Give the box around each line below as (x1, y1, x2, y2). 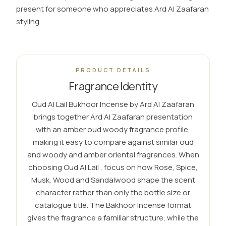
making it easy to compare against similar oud (32, 137, 194, 148)
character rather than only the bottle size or (36, 187, 190, 198)
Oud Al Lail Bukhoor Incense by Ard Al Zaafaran (32, 99, 194, 110)
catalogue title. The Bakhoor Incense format (35, 200, 191, 211)
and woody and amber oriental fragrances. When (27, 149, 199, 160)
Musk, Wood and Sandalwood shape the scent (31, 175, 195, 186)
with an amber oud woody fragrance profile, (36, 124, 190, 135)
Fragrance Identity (68, 79, 158, 94)
